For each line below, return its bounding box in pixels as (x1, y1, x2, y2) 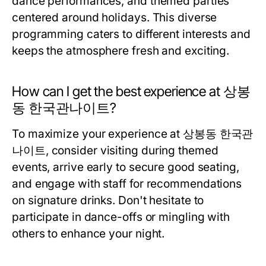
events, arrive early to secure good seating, (12, 160, 239, 174)
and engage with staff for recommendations (12, 177, 242, 191)
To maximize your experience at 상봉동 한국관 (12, 127, 254, 141)
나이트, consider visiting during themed (12, 144, 218, 157)
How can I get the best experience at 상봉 (12, 83, 251, 100)
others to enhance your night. (12, 227, 165, 240)
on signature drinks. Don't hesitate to (12, 194, 204, 207)
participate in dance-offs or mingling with (12, 210, 230, 224)
